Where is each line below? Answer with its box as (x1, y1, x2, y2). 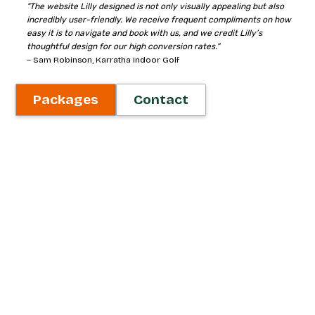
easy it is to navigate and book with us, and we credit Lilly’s (27, 28, 263, 38)
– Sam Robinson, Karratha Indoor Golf (27, 55, 180, 65)
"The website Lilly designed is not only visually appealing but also (27, 1, 285, 11)
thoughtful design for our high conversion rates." (27, 41, 220, 51)
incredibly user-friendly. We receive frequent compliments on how (27, 15, 292, 25)
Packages (33, 91, 99, 108)
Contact (134, 91, 189, 108)
